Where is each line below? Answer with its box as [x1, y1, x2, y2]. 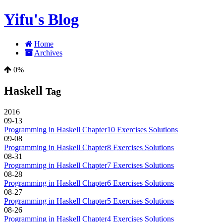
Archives [34, 48, 62, 57]
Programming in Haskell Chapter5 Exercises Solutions [4, 196, 174, 205]
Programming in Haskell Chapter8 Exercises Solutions [4, 143, 174, 152]
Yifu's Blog [4, 10, 79, 29]
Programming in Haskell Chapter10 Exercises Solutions [4, 125, 178, 134]
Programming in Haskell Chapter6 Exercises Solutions [4, 178, 174, 187]
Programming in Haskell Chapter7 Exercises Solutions [4, 161, 174, 169]
